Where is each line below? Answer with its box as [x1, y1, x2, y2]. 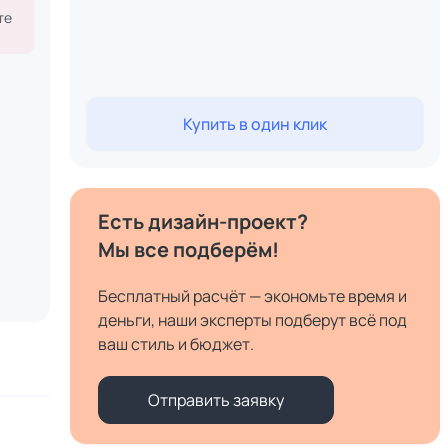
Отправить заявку [147, 389, 284, 411]
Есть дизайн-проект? [98, 208, 308, 235]
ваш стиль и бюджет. [98, 333, 254, 355]
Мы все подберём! [98, 236, 279, 263]
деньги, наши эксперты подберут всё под [98, 309, 407, 331]
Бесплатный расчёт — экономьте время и [98, 285, 407, 307]
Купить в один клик [183, 113, 327, 135]
